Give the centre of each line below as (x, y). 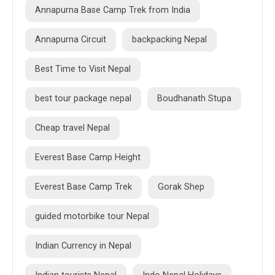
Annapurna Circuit (71, 40)
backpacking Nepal (169, 40)
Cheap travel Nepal (72, 128)
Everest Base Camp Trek (83, 187)
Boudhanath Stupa (194, 99)
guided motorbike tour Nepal (92, 217)
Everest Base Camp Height (88, 158)
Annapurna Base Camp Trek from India (113, 10)
